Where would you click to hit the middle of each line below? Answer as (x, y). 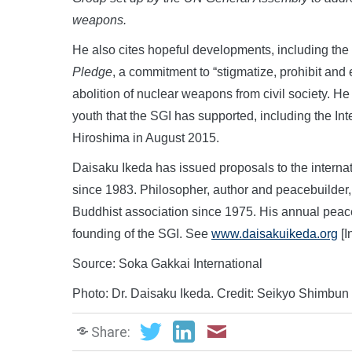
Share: (111, 332)
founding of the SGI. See (142, 233)
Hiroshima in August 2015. (146, 137)
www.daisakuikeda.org (275, 233)
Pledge (92, 71)
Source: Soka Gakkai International (167, 263)
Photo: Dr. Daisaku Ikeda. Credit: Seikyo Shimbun (211, 293)
